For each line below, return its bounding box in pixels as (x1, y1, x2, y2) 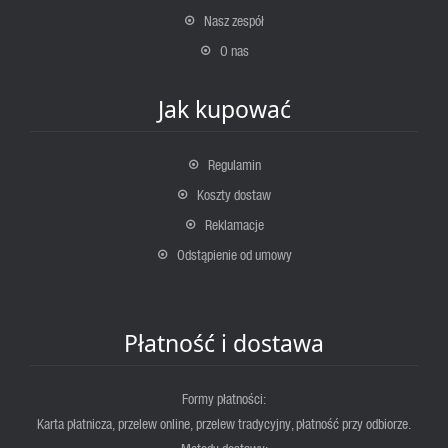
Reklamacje (204, 216, 264, 234)
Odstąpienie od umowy (176, 246, 292, 264)
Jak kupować (157, 93, 291, 126)
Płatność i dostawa (124, 327, 324, 360)
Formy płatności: (182, 390, 266, 408)
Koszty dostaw (197, 186, 271, 204)
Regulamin (207, 156, 261, 174)
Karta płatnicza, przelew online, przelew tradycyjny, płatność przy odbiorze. (37, 415, 411, 433)
